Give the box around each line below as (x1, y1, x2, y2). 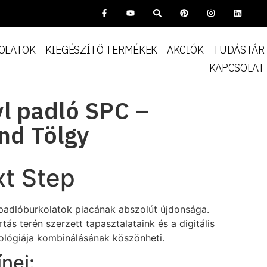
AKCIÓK (167, 43, 204, 57)
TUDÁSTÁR (213, 43, 265, 57)
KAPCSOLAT (209, 61, 265, 74)
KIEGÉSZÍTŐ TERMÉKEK (45, 43, 158, 57)
